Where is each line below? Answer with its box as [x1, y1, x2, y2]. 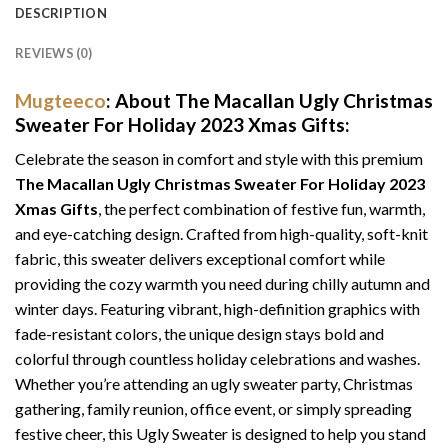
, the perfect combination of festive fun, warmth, [98, 199, 425, 219]
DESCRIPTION [15, 4, 107, 21]
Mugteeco [15, 88, 106, 112]
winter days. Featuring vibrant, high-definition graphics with [15, 299, 420, 319]
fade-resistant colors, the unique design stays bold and [15, 324, 384, 344]
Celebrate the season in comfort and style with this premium [15, 149, 423, 169]
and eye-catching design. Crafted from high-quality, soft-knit [15, 224, 428, 244]
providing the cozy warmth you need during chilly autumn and [15, 274, 430, 294]
